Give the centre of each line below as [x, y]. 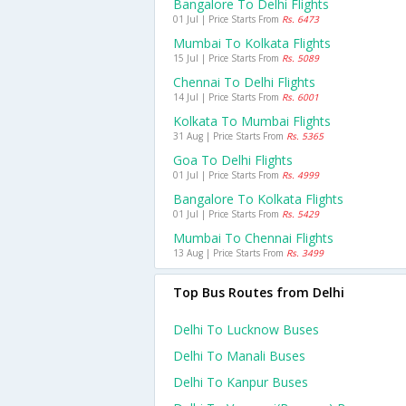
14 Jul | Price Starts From [227, 97]
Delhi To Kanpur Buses [241, 382]
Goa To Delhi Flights [233, 160]
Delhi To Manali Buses [239, 356]
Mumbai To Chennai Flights [253, 238]
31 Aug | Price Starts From [230, 136]
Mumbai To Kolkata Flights [252, 43]
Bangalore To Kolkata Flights [258, 199]
